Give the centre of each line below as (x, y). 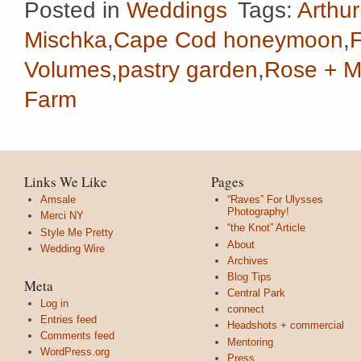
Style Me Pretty (77, 232)
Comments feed (77, 336)
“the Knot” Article (266, 228)
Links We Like (66, 182)
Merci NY (62, 216)
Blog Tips (249, 276)
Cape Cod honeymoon (228, 40)
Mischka (66, 40)
